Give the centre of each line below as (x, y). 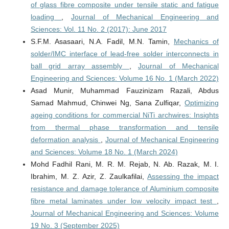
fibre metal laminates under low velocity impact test (124, 201)
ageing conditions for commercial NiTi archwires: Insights (125, 115)
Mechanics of (197, 42)
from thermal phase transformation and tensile (125, 128)
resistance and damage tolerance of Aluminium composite (125, 189)
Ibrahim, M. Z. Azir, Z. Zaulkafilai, (89, 177)
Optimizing (202, 103)
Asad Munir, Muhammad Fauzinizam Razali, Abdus (125, 91)
